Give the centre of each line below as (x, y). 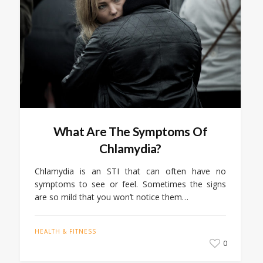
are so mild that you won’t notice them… (111, 197)
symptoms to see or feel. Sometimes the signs (130, 184)
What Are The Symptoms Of (130, 131)
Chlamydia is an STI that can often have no (130, 171)
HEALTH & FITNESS (65, 232)
